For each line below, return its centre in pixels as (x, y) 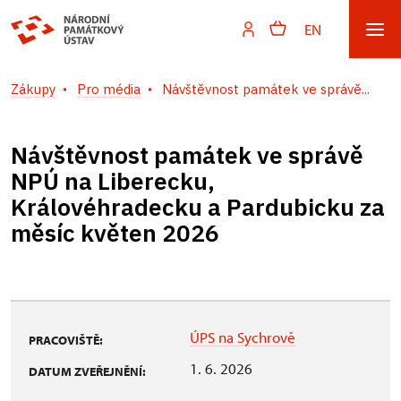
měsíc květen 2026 (115, 233)
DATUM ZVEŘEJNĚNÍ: (87, 371)
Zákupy (33, 89)
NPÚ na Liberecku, (113, 181)
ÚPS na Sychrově (243, 337)
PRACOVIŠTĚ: (66, 340)
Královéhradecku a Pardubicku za (198, 207)
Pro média (109, 89)
